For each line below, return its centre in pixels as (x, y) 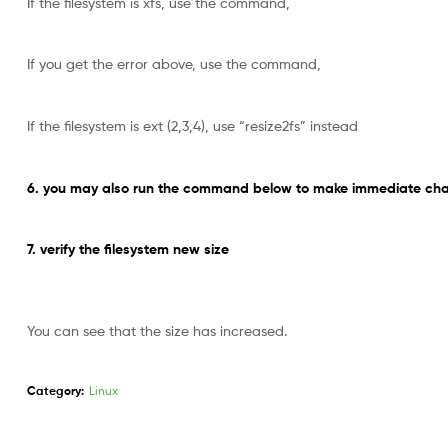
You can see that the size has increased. (157, 330)
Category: (55, 391)
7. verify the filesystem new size (128, 249)
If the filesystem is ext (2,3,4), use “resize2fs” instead (192, 125)
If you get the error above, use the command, (174, 64)
